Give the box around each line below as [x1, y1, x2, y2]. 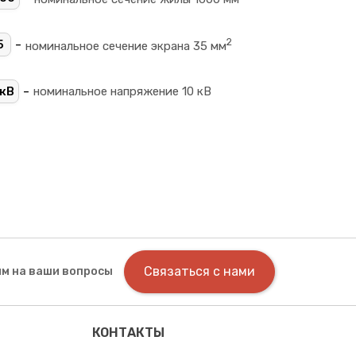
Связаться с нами [144, 264, 255, 280]
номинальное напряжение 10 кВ [33, 84, 211, 99]
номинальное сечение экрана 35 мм [25, 39, 226, 53]
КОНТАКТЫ [91, 324, 164, 340]
